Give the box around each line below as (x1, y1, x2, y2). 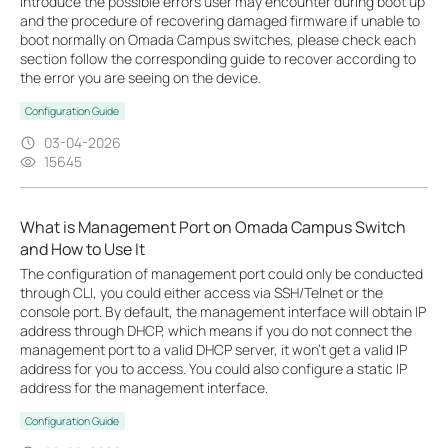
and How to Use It (20, 238, 145, 260)
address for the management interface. (20, 378, 268, 397)
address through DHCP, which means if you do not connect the (20, 321, 412, 340)
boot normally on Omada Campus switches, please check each (20, 30, 416, 49)
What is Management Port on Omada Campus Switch (20, 216, 406, 238)
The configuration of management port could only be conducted (20, 264, 423, 283)
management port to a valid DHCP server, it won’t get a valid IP (20, 340, 407, 359)
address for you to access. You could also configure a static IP (20, 359, 407, 378)
